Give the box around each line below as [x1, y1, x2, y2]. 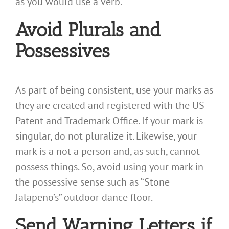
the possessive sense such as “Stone [15, 175, 170, 189]
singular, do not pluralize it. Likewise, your [15, 129, 197, 143]
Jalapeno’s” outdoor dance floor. [15, 190, 153, 204]
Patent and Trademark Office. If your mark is [15, 113, 203, 127]
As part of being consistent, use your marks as [15, 83, 213, 97]
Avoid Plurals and [15, 18, 161, 41]
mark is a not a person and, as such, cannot [15, 144, 200, 158]
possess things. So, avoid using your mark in [15, 159, 203, 173]
